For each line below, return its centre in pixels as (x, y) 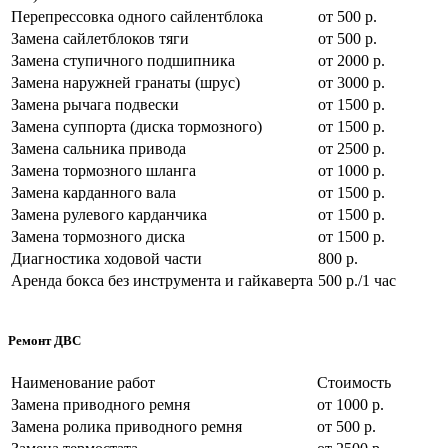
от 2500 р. (351, 148)
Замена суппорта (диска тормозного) (136, 126)
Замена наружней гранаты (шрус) (125, 82)
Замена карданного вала (93, 192)
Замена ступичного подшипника (123, 60)
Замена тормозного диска (98, 236)
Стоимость (354, 383)
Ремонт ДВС (44, 341)
